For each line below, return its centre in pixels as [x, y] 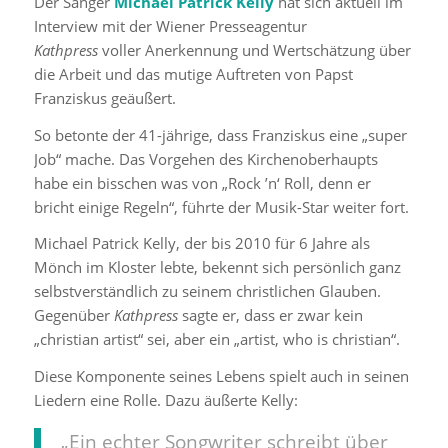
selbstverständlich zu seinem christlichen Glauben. [207, 291]
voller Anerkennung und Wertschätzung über [256, 49]
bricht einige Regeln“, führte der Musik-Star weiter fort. [221, 206]
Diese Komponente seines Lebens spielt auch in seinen [221, 376]
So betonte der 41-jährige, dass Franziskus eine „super [220, 134]
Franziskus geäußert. [104, 97]
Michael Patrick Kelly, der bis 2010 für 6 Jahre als [201, 243]
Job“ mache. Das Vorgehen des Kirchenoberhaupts [205, 158]
